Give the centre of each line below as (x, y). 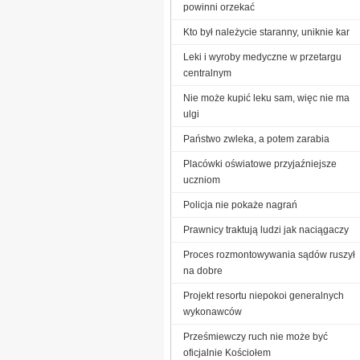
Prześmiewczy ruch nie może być (256, 336)
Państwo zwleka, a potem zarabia (256, 139)
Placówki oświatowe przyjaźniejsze (260, 164)
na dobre (203, 270)
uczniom (202, 180)
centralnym (207, 73)
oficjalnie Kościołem (227, 352)
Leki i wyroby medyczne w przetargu (262, 57)
